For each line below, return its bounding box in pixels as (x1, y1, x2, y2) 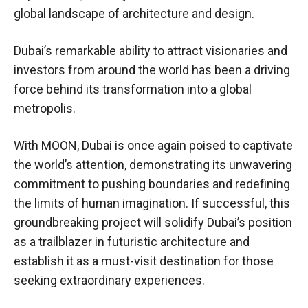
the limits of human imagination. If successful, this (14, 196, 290, 211)
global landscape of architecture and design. (14, 6, 254, 21)
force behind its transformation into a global (14, 82, 252, 97)
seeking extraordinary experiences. (14, 273, 205, 288)
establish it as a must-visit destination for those (14, 254, 274, 269)
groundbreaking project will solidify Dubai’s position (14, 215, 292, 230)
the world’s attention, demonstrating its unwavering (14, 157, 292, 173)
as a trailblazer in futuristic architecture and (14, 234, 250, 250)
